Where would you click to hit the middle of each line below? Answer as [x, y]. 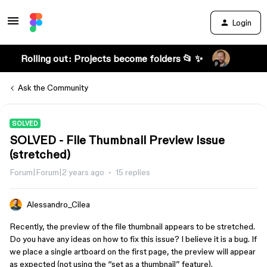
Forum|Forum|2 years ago [57, 172]
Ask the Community [53, 88]
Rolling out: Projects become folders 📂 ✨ [111, 58]
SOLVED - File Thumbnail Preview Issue [117, 140]
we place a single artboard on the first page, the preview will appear [133, 252]
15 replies [133, 172]
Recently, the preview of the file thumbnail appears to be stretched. [132, 226]
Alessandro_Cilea [58, 204]
